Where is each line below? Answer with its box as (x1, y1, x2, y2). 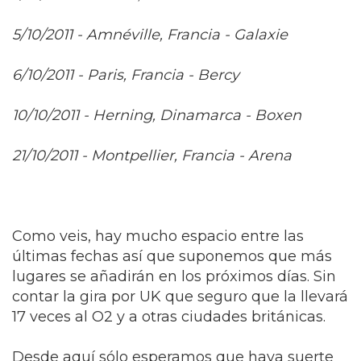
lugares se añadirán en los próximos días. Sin (12, 267, 336, 285)
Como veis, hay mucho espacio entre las (12, 226, 304, 245)
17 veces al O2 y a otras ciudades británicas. (12, 307, 326, 326)
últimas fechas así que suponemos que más (12, 247, 332, 265)
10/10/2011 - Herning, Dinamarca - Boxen (12, 106, 301, 124)
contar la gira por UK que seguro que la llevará (12, 287, 348, 305)
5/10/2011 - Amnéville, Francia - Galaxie (12, 25, 288, 44)
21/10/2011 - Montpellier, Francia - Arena (12, 146, 292, 164)
